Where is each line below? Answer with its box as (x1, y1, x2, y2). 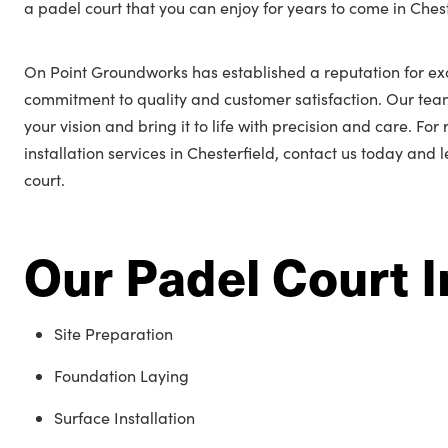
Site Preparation (54, 323, 173, 344)
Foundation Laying (54, 365, 189, 386)
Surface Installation (54, 407, 195, 428)
